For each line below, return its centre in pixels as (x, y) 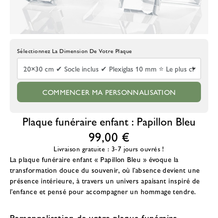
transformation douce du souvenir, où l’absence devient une (105, 170)
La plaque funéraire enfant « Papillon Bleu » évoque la (94, 159)
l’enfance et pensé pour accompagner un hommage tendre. (103, 191)
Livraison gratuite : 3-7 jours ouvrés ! (109, 149)
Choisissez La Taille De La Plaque (61, 51)
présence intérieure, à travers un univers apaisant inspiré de (105, 180)
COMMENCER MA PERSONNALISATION (109, 92)
